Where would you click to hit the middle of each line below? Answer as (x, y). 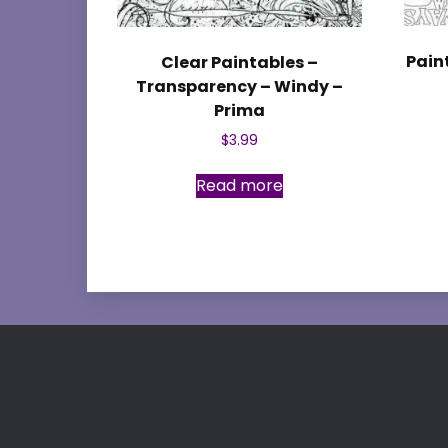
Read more (239, 186)
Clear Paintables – (239, 63)
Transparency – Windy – (239, 87)
